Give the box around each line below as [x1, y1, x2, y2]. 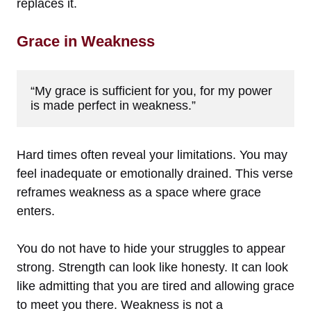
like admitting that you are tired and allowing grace [17, 278, 294, 293]
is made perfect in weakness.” [31, 98, 196, 112]
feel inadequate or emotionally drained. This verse [17, 166, 293, 180]
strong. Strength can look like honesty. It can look [17, 260, 288, 274]
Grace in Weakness [17, 32, 155, 50]
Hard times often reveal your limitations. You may [17, 147, 287, 162]
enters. [17, 203, 55, 218]
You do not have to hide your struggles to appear [17, 241, 285, 255]
